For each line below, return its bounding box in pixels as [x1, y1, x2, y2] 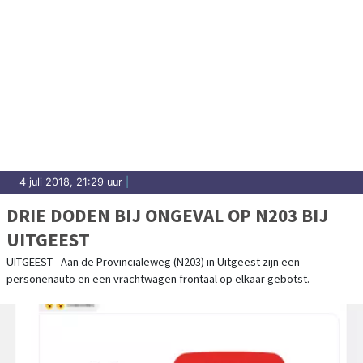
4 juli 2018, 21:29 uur [19, 175, 122, 188]
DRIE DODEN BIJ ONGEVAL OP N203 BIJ [6, 203, 328, 227]
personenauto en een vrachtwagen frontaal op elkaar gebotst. [6, 271, 310, 286]
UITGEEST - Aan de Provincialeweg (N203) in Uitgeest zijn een [6, 254, 300, 269]
